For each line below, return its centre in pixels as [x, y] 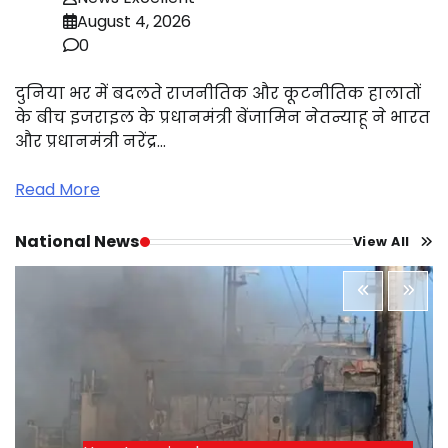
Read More [57, 190]
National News [77, 242]
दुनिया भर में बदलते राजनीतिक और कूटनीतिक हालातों [218, 94]
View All [381, 241]
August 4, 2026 [134, 22]
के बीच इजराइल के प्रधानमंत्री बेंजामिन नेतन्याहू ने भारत [222, 118]
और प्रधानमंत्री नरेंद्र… [90, 142]
